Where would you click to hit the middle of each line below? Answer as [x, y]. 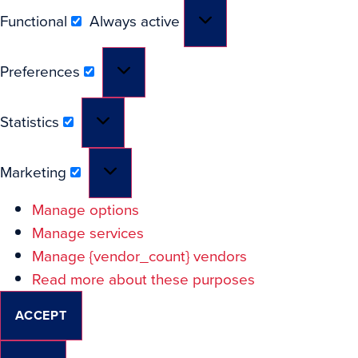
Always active [137, 21]
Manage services [88, 233]
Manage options [86, 209]
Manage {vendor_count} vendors [139, 256]
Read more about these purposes [143, 279]
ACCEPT [41, 315]
